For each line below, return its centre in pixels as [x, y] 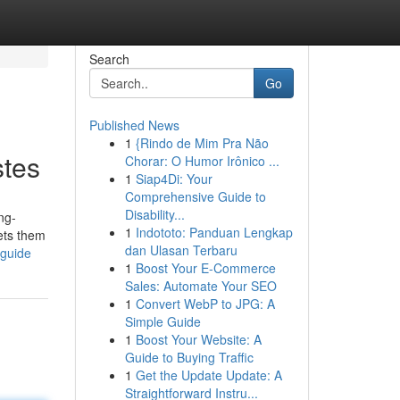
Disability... [154, 214]
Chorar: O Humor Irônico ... [202, 161]
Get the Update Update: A [208, 375]
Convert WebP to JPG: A [205, 304]
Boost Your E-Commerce [205, 268]
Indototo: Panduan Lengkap [214, 232]
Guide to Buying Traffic [189, 357]
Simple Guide [162, 321]
